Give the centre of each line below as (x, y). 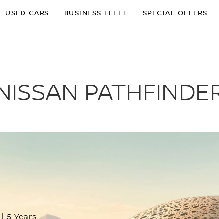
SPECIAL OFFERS (175, 13)
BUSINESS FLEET (96, 13)
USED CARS (27, 13)
